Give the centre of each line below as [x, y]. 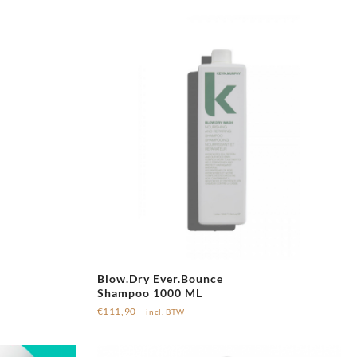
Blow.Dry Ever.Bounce [160, 278]
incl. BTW [165, 312]
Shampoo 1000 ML [149, 292]
